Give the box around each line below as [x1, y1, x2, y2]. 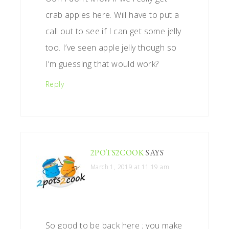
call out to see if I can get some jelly [45, 26, 181, 37]
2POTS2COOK [90, 147, 145, 158]
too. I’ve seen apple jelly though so [45, 42, 177, 54]
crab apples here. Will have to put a [45, 9, 179, 21]
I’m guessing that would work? [45, 58, 159, 70]
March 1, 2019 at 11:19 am [90, 163, 169, 172]
